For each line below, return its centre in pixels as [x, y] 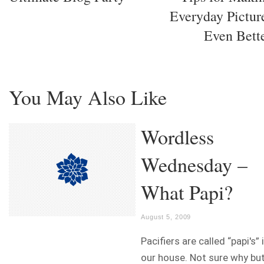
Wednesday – [194, 164]
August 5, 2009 [166, 217]
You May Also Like [88, 97]
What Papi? [187, 192]
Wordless [177, 137]
